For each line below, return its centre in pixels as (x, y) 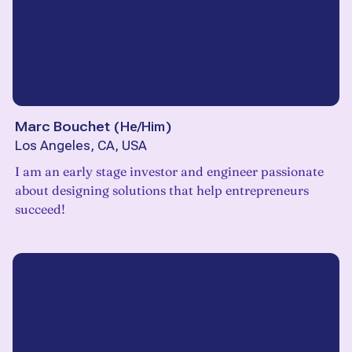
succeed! (40, 209)
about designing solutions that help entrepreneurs (162, 191)
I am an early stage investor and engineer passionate (169, 172)
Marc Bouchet (62, 127)
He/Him (143, 127)
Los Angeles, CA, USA (81, 146)
